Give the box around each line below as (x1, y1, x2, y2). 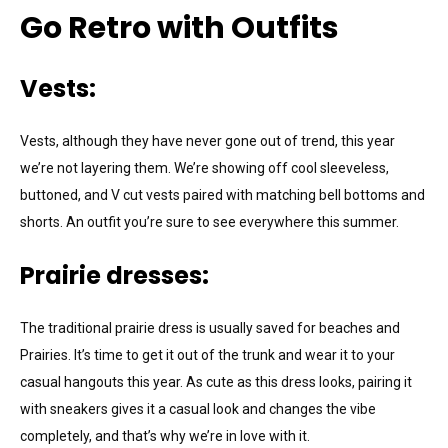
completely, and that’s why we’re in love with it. (20, 427, 313, 444)
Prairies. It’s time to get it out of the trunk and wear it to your (20, 346, 395, 363)
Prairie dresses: (20, 258, 209, 292)
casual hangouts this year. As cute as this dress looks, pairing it (20, 373, 412, 390)
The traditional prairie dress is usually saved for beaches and (20, 319, 400, 336)
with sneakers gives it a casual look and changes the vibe (20, 400, 376, 417)
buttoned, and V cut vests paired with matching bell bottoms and (20, 186, 425, 203)
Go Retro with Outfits (20, 6, 339, 49)
